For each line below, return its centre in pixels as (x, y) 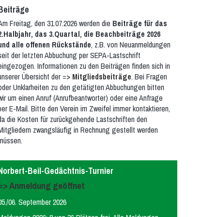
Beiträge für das (140, 23)
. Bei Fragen (149, 77)
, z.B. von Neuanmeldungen (131, 45)
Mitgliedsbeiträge (102, 77)
